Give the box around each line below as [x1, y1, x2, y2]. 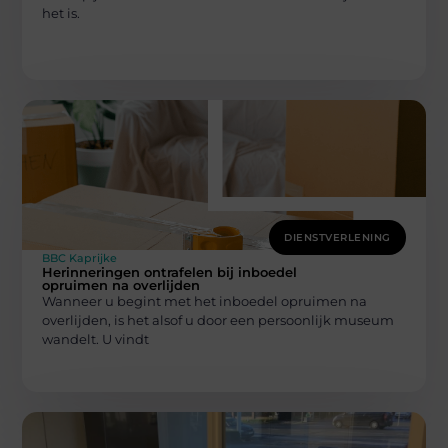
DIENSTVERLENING [284, 230, 391, 244]
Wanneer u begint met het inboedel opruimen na [42, 292, 368, 309]
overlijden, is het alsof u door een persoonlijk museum [42, 311, 395, 328]
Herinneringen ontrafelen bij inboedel [42, 263, 298, 280]
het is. [42, 5, 81, 22]
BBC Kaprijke [42, 250, 118, 265]
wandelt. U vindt [42, 330, 150, 347]
